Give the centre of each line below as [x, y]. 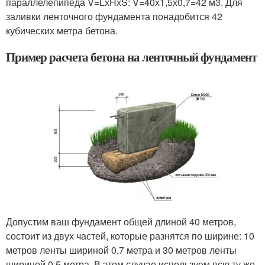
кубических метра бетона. [62, 30]
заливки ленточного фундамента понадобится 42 [114, 16]
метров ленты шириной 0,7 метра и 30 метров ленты [121, 250]
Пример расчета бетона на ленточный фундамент [131, 57]
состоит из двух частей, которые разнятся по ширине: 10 [130, 236]
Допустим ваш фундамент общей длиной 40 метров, [121, 222]
